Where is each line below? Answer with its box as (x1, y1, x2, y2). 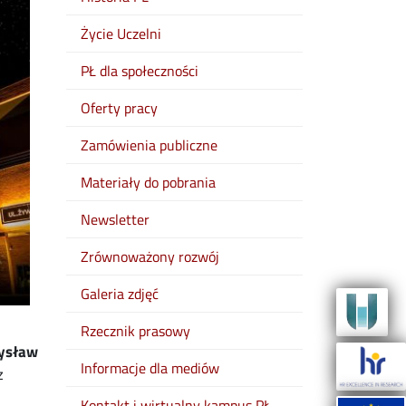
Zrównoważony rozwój (81, 246, 219, 267)
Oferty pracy (81, 97, 158, 119)
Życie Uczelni (81, 23, 161, 44)
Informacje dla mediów (81, 357, 219, 379)
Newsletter (81, 208, 150, 230)
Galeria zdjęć (81, 283, 159, 304)
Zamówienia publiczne (81, 134, 217, 156)
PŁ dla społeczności (81, 60, 198, 82)
